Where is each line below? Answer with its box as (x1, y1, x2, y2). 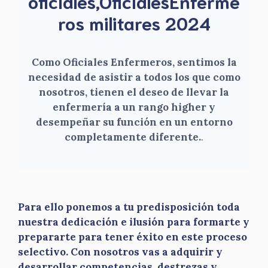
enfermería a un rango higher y (53, 100, 215, 114)
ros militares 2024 (57, 11, 211, 34)
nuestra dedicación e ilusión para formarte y (18, 215, 249, 229)
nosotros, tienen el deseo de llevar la (39, 86, 229, 99)
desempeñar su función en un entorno (35, 115, 233, 129)
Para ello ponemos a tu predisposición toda (18, 200, 240, 214)
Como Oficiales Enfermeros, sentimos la (31, 56, 237, 69)
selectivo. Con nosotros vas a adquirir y (18, 245, 223, 258)
